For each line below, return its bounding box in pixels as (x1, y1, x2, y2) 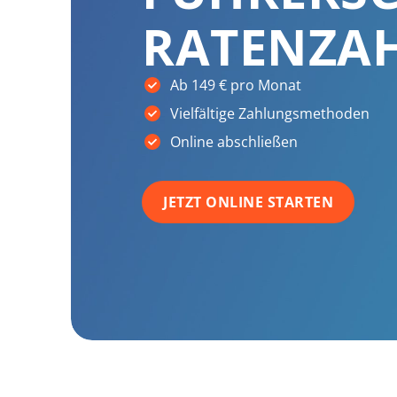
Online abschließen (170, 132, 298, 152)
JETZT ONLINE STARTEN (163, 192, 333, 212)
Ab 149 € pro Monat (170, 75, 301, 95)
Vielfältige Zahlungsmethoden (170, 104, 370, 123)
